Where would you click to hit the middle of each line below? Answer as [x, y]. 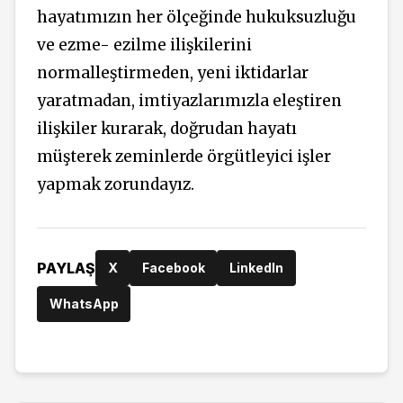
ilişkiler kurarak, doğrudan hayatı [167, 129]
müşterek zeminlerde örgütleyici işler [184, 157]
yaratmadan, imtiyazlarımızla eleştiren [189, 101]
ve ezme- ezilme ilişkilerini [144, 45]
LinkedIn [256, 268]
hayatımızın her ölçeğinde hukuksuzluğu [197, 18]
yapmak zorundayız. [116, 185]
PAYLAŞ [66, 268]
